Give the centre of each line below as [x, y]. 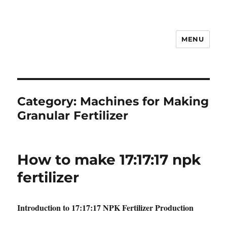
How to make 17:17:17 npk [109, 160]
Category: [49, 101]
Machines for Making [145, 101]
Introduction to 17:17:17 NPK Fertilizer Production [106, 207]
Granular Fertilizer [73, 116]
